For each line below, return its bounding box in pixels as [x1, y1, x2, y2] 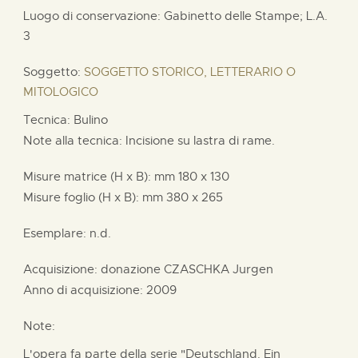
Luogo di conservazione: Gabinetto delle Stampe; [23, 8, 306, 23]
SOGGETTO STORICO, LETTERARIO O [84, 64, 296, 79]
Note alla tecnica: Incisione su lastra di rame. [23, 133, 275, 148]
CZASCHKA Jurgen [164, 261, 273, 276]
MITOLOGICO [23, 84, 98, 99]
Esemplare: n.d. [23, 225, 111, 241]
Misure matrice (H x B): [23, 169, 154, 184]
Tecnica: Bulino [23, 112, 108, 127]
